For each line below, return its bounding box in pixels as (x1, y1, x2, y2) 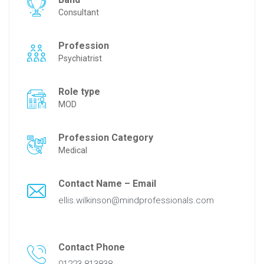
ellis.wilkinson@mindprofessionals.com (58, 194, 214, 206)
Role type (58, 85, 103, 97)
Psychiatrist (58, 53, 102, 63)
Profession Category (58, 131, 156, 143)
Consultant (58, 7, 99, 17)
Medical (58, 145, 87, 155)
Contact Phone (58, 241, 127, 253)
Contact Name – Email (58, 177, 159, 189)
